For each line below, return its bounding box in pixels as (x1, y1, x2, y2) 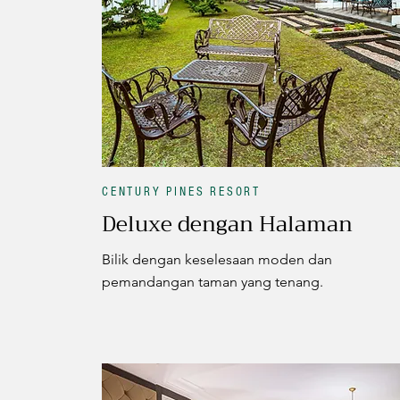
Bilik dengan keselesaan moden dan (102, 250, 332, 268)
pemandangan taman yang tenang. (102, 272, 323, 290)
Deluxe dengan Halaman (102, 204, 353, 243)
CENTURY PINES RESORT (102, 184, 261, 199)
